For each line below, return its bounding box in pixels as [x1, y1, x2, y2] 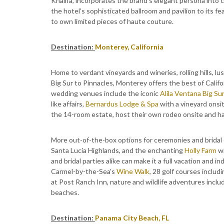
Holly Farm [184, 146, 216, 154]
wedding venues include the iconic [51, 89, 160, 97]
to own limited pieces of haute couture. [51, 17, 173, 25]
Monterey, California [95, 42, 163, 51]
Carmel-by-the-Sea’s [51, 167, 116, 175]
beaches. [51, 188, 79, 196]
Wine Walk [116, 167, 149, 175]
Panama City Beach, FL [95, 213, 169, 222]
